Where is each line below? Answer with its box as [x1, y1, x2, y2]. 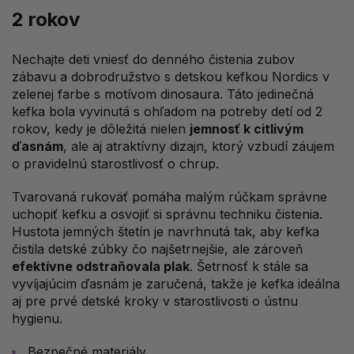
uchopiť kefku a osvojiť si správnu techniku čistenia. [12, 206, 322, 223]
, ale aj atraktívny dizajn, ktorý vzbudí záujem [63, 138, 334, 155]
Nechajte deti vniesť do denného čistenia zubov [12, 51, 295, 68]
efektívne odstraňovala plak [12, 258, 190, 275]
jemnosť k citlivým [190, 121, 303, 137]
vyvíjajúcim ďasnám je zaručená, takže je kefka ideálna [12, 276, 340, 292]
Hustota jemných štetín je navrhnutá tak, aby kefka [12, 224, 319, 240]
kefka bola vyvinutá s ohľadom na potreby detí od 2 [12, 104, 322, 120]
